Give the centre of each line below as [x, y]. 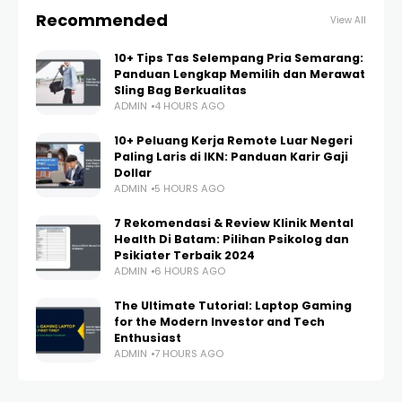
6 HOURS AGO [190, 271]
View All [348, 20]
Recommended [102, 20]
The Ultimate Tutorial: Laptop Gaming [233, 306]
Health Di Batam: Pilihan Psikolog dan [232, 239]
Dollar [133, 173]
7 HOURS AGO [189, 354]
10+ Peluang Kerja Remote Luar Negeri [233, 140]
